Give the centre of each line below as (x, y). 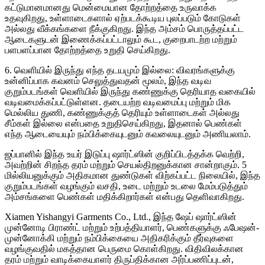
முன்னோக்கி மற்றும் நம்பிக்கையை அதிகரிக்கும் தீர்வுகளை (119, 238)
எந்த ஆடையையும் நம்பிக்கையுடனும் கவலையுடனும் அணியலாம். (128, 134)
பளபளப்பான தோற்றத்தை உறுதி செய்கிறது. (88, 50)
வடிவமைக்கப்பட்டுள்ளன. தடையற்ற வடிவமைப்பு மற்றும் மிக (118, 102)
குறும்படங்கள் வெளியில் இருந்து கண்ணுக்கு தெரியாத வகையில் (130, 91)
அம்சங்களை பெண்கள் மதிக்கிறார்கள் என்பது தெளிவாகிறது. (125, 196)
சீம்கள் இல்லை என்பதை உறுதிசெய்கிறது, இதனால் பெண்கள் (123, 123)
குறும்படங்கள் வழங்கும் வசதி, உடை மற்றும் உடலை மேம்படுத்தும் (126, 186)
